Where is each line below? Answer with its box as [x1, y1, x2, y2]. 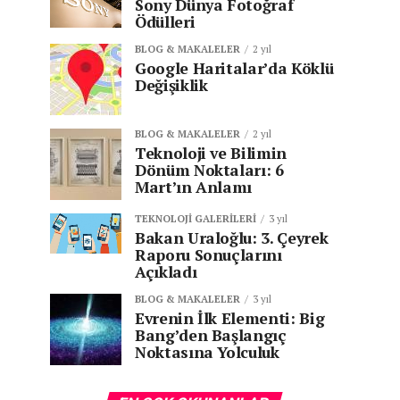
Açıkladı [135, 262, 197, 282]
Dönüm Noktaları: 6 [135, 160, 284, 180]
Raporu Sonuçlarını [135, 245, 282, 265]
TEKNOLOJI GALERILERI [135, 212, 256, 225]
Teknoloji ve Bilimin [135, 143, 287, 163]
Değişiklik [135, 75, 208, 96]
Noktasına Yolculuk [135, 342, 279, 362]
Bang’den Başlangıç [135, 325, 287, 346]
